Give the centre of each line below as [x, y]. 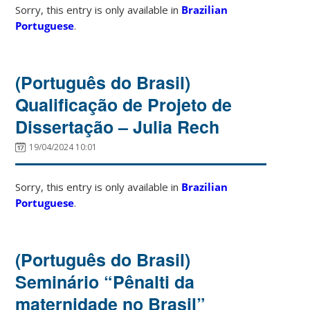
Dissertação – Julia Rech [118, 126]
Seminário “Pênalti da [105, 281]
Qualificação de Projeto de [124, 104]
